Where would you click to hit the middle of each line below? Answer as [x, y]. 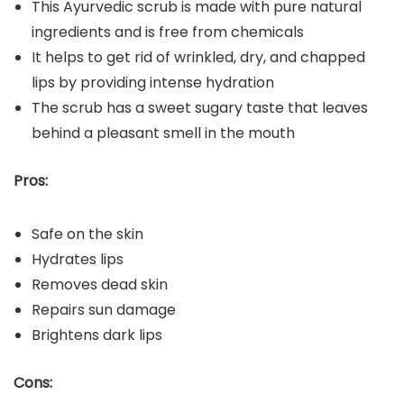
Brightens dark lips [97, 335]
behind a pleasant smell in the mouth [163, 133]
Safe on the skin [89, 234]
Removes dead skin [101, 284]
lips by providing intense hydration [153, 82]
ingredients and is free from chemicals [168, 32]
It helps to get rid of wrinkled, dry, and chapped [198, 57]
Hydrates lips [79, 259]
